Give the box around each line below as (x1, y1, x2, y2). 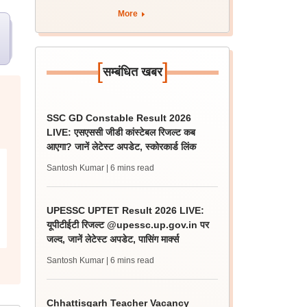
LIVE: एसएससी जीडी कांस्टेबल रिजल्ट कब (47, 127, 196, 138)
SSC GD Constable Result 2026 (47, 112, 192, 123)
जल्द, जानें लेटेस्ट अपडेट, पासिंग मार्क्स (47, 234, 180, 245)
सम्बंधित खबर (102, 65, 162, 79)
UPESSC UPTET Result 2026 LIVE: (47, 205, 205, 216)
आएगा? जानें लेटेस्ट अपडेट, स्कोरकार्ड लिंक (47, 141, 197, 152)
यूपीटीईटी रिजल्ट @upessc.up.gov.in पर (47, 219, 210, 230)
